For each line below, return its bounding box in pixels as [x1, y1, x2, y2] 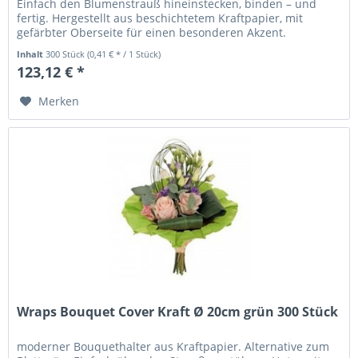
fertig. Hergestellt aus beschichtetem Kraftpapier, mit [17, 10, 304, 26]
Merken [38, 93, 80, 109]
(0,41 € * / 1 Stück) [87, 47, 161, 60]
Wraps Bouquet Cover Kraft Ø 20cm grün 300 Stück [17, 302, 339, 320]
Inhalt [17, 47, 46, 60]
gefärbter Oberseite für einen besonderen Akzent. [17, 24, 287, 40]
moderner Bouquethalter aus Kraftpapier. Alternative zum [17, 338, 330, 354]
